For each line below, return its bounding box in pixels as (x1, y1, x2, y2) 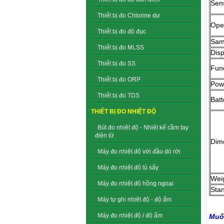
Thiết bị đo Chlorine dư (97, 12, 160, 19)
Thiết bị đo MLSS (97, 44, 144, 51)
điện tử (95, 132, 114, 139)
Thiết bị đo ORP (97, 76, 140, 83)
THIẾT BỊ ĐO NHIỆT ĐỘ (91, 108, 156, 115)
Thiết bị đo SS (97, 60, 135, 67)
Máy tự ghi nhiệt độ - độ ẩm (97, 196, 171, 203)
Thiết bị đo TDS (97, 92, 139, 99)
